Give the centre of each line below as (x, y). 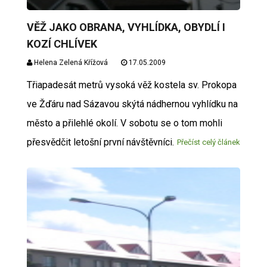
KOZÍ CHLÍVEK (62, 44)
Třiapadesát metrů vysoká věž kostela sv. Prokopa (131, 85)
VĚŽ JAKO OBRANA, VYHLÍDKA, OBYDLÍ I (126, 27)
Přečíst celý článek (209, 142)
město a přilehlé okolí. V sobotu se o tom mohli (124, 123)
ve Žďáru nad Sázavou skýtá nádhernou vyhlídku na (132, 104)
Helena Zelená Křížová (70, 63)
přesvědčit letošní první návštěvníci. (100, 142)
